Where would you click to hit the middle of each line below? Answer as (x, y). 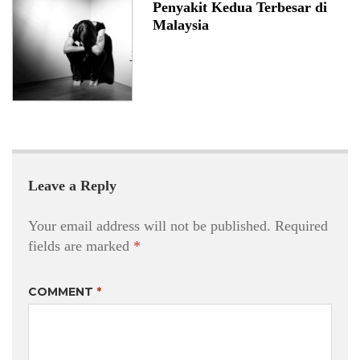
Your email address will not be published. (149, 226)
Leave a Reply (72, 186)
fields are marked (81, 246)
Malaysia (181, 25)
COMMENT (62, 292)
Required (301, 226)
